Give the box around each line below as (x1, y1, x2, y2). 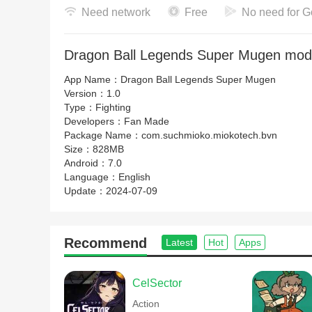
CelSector (132, 277, 182, 289)
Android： (64, 157, 108, 169)
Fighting (95, 102, 131, 113)
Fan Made (124, 116, 169, 127)
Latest (166, 237, 193, 248)
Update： (64, 185, 106, 196)
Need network (81, 6, 150, 18)
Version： (64, 88, 107, 99)
